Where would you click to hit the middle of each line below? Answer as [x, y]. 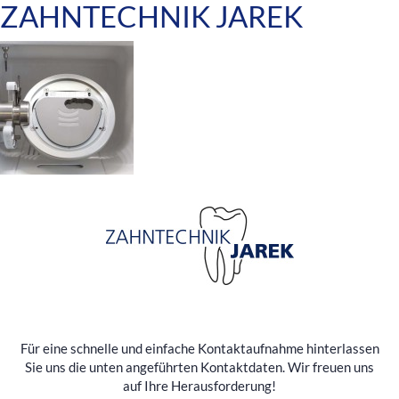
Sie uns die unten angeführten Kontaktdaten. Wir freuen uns [199, 367]
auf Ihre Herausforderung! [199, 386]
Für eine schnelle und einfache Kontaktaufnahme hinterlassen [199, 348]
